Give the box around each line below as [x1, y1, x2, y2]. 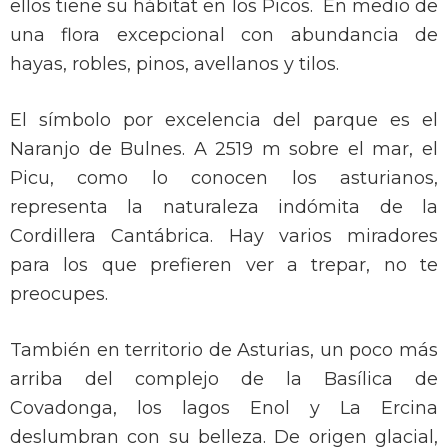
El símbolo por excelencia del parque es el [10, 109, 438, 132]
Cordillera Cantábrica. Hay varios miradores [10, 225, 438, 248]
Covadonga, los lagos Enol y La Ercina [10, 397, 438, 420]
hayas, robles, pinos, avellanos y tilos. [10, 53, 339, 76]
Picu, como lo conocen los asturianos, [10, 167, 438, 190]
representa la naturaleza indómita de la [10, 196, 438, 219]
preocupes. [10, 283, 108, 306]
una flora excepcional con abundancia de [10, 24, 438, 47]
